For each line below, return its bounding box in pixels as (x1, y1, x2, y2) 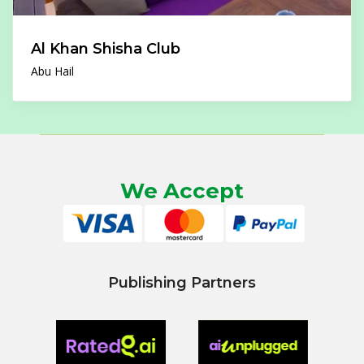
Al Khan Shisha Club (31, 40, 180, 58)
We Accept (120, 178, 244, 204)
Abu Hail (31, 63, 74, 79)
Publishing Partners (108, 274, 256, 292)
